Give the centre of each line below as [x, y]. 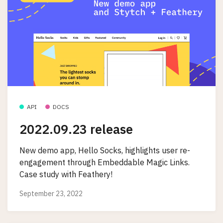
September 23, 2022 [51, 194]
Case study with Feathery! [66, 174]
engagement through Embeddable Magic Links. [105, 162]
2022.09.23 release [76, 129]
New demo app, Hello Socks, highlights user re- [105, 150]
